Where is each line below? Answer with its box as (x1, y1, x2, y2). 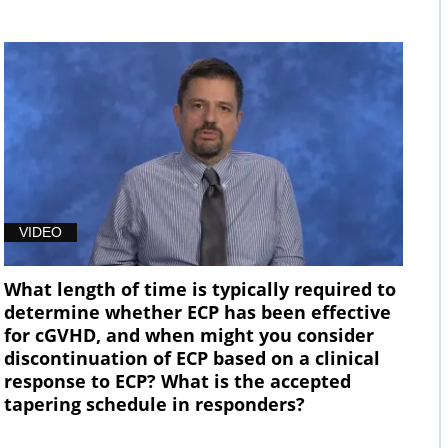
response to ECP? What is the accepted (3, 369, 351, 394)
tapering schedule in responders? (3, 392, 305, 417)
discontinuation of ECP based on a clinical (3, 346, 380, 371)
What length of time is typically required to (3, 277, 396, 302)
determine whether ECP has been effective (3, 300, 391, 325)
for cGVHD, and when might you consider (3, 323, 374, 348)
